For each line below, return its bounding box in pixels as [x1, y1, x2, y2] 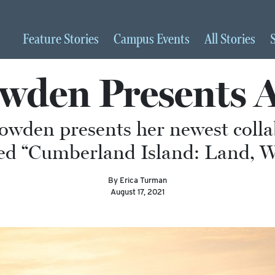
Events [157, 31, 190, 48]
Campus [114, 31, 157, 48]
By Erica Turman [108, 176, 167, 185]
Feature [23, 31, 64, 48]
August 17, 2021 [110, 187, 165, 196]
